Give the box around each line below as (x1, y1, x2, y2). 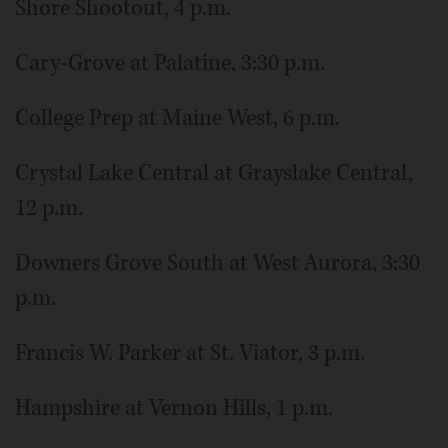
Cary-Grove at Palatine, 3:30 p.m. (15, 47, 325, 78)
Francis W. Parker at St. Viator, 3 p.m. (15, 337, 365, 368)
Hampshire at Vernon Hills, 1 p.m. (15, 392, 333, 423)
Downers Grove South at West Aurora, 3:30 (15, 247, 420, 278)
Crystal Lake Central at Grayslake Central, (15, 157, 413, 188)
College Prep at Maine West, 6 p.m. (15, 102, 340, 133)
